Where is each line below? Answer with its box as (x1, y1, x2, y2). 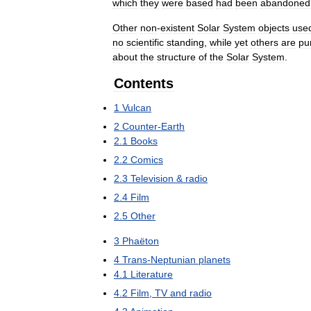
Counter (122, 121, 158, 132)
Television (131, 173, 174, 184)
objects (258, 22, 289, 33)
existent (160, 22, 194, 33)
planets (199, 254, 230, 265)
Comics (131, 154, 163, 165)
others (251, 37, 278, 48)
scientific (126, 37, 164, 48)
